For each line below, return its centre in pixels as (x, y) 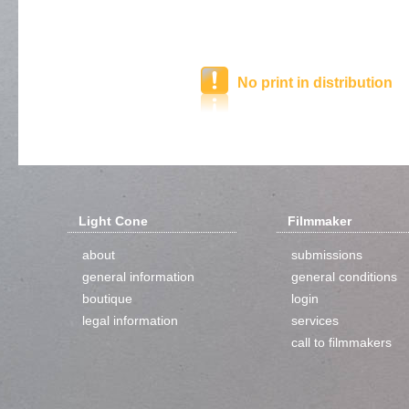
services (315, 320)
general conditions (344, 277)
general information (138, 277)
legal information (130, 320)
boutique (107, 299)
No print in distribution (315, 83)
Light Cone (113, 221)
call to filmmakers (341, 342)
